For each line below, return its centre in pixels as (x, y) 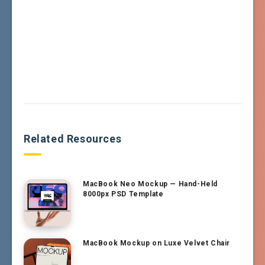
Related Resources (73, 139)
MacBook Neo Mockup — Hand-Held (151, 184)
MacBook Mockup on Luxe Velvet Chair (156, 243)
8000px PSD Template (123, 194)
